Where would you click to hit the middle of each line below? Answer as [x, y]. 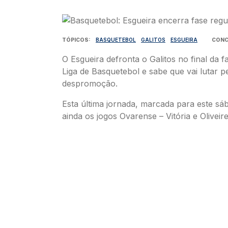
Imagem [77, 19]
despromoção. [90, 83]
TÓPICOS [75, 39]
